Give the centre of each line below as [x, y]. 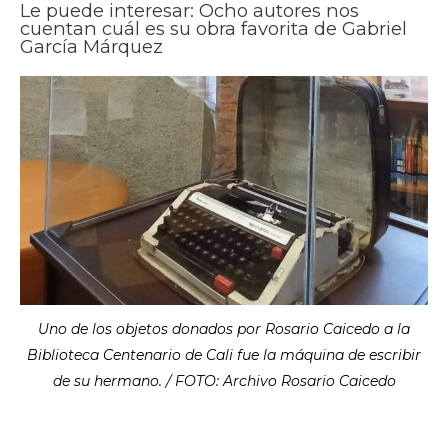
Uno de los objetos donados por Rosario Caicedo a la [224, 329]
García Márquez [91, 46]
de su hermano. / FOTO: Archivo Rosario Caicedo [224, 381]
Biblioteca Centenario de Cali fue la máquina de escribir [224, 355]
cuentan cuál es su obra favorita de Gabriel [213, 28]
